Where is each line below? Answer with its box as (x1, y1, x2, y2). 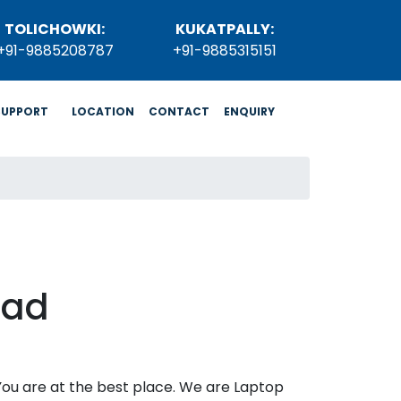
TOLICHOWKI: (4, 19, 105, 39)
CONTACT (149, 104, 209, 119)
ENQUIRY (224, 104, 275, 119)
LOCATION (72, 104, 134, 119)
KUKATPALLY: (175, 19, 274, 39)
